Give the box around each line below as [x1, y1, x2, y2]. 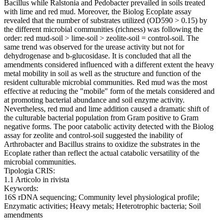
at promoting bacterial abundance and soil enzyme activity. [4, 96, 185, 105]
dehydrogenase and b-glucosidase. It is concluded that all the [4, 52, 191, 60]
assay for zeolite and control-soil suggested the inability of [4, 131, 183, 140]
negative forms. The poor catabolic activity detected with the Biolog [4, 122, 214, 131]
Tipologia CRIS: [4, 166, 55, 175]
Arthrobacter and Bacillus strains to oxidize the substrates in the [4, 140, 200, 149]
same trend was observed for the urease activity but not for [4, 43, 184, 52]
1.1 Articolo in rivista [4, 175, 69, 184]
